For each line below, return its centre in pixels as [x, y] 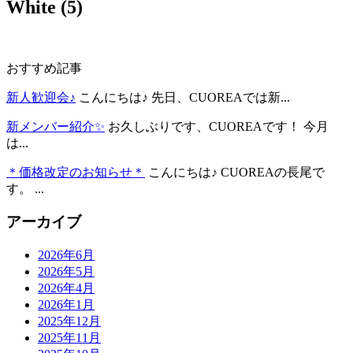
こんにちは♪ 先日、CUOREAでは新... [184, 97]
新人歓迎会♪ [41, 97]
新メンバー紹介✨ [56, 126]
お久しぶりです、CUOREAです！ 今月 [218, 126]
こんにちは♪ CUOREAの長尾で [236, 172]
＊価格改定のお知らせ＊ [76, 172]
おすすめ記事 [44, 68]
